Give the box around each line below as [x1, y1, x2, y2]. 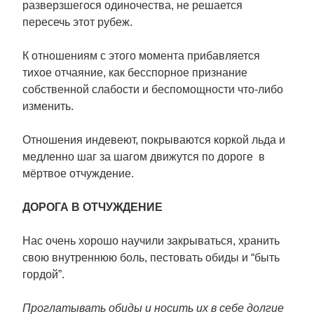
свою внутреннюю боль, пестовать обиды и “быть [22, 252, 280, 264]
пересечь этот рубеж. [22, 16, 132, 28]
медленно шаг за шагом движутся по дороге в [22, 151, 268, 163]
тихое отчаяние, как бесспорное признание [22, 67, 247, 78]
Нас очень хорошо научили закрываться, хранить [22, 235, 280, 247]
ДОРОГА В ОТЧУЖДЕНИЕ [22, 201, 163, 213]
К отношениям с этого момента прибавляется [22, 50, 260, 62]
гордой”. [22, 268, 64, 280]
